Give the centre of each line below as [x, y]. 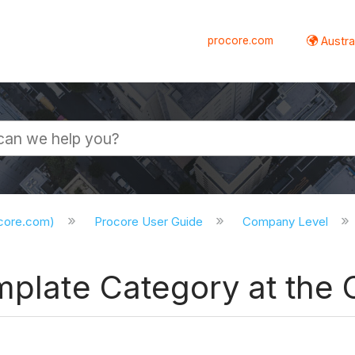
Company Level [286, 222]
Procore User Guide [151, 222]
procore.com [241, 40]
